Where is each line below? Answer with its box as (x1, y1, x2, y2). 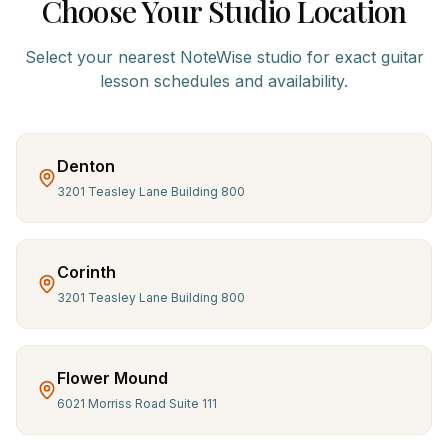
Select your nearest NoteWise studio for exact (24, 47, 381, 67)
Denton (57, 156, 115, 176)
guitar (380, 47, 424, 67)
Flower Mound (57, 368, 168, 388)
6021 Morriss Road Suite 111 (57, 396, 217, 411)
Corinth (57, 262, 116, 282)
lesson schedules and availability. (100, 71, 348, 91)
